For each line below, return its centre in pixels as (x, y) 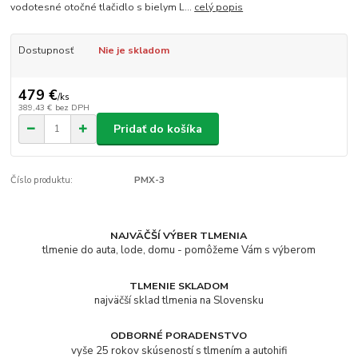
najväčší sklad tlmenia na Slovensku (179, 301)
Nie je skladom (133, 51)
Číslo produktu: (42, 181)
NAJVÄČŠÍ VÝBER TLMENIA (179, 235)
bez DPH (72, 108)
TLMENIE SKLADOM (179, 285)
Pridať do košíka (158, 129)
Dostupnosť (46, 51)
